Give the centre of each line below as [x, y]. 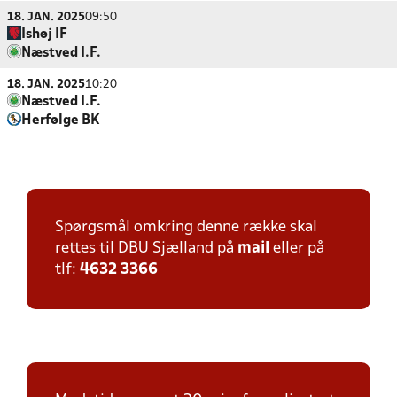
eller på [297, 249]
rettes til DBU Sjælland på [146, 249]
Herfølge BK [61, 121]
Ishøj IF [44, 35]
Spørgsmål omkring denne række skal [186, 227]
